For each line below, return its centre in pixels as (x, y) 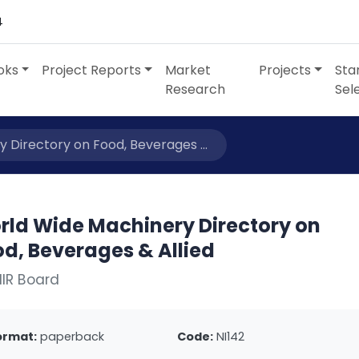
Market (188, 70)
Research (196, 89)
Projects (285, 70)
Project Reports (92, 70)
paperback (73, 337)
